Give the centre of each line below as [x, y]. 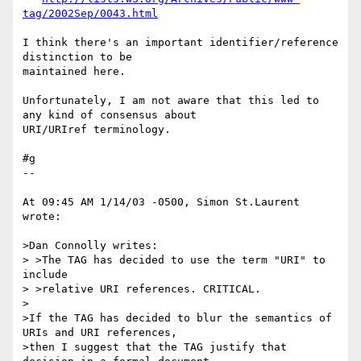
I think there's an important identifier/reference [180, 43]
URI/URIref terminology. [97, 130]
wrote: [42, 217]
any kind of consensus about [113, 115]
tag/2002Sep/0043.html [90, 14]
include [45, 275]
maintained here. [74, 72]
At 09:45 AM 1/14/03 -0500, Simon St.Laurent [161, 202]
